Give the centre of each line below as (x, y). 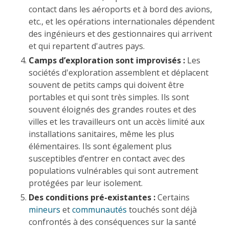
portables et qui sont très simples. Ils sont (109, 97)
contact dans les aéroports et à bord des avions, (120, 9)
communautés (99, 209)
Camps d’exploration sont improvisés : (107, 60)
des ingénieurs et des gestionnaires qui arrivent (120, 33)
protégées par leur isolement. (86, 183)
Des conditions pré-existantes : (92, 197)
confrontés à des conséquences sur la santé (112, 222)
